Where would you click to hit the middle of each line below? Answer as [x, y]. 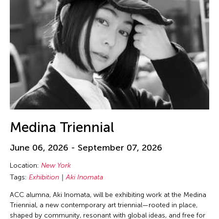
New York [56, 165]
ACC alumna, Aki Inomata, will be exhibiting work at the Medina [108, 195]
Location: [25, 165]
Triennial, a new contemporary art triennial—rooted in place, [104, 205]
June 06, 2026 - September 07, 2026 [86, 147]
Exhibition [44, 177]
